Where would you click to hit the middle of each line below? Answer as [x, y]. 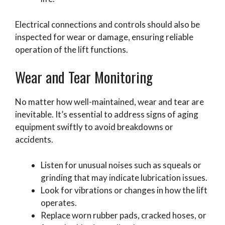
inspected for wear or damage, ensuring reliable [104, 37]
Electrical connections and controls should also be [107, 24]
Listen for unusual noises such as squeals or [121, 165]
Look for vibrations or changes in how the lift [124, 190]
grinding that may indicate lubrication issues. [124, 177]
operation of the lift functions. [72, 49]
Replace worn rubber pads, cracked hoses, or [124, 215]
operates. [59, 202]
